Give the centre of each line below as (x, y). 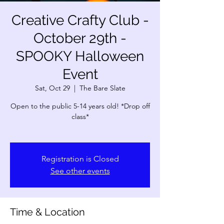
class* (80, 116)
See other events (80, 171)
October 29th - (80, 38)
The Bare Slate (102, 88)
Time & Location (47, 212)
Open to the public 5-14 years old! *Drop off (80, 106)
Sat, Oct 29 (52, 88)
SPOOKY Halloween (80, 56)
